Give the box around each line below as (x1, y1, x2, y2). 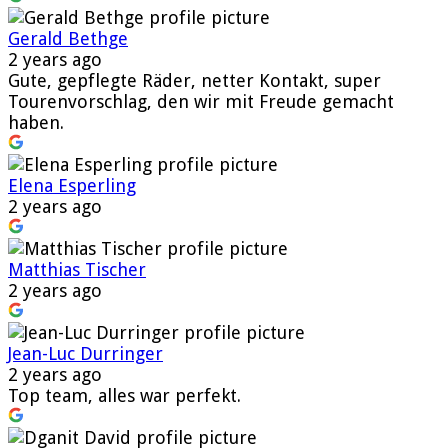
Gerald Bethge (8, 27, 128, 49)
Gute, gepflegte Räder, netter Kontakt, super (8, 69, 381, 91)
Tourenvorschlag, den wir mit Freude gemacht (8, 90, 394, 112)
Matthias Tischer (8, 258, 146, 280)
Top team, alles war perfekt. (8, 384, 241, 406)
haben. (8, 111, 64, 133)
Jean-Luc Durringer (8, 342, 163, 364)
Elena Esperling (8, 174, 136, 196)
